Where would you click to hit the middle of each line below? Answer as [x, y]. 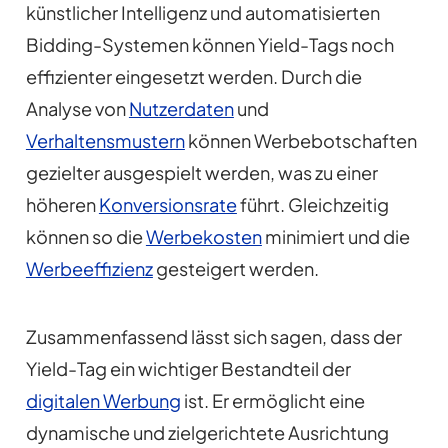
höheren [62, 205]
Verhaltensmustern [105, 141]
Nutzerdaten [181, 109]
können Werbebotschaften [300, 141]
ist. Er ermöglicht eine [272, 401]
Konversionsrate [167, 205]
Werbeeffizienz [89, 269]
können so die [85, 237]
